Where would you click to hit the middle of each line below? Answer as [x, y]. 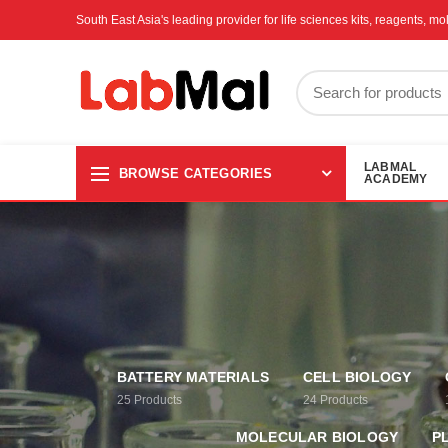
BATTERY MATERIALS [192, 377]
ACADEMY [396, 178]
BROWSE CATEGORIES [196, 173]
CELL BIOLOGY [357, 377]
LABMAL [390, 166]
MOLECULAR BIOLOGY [317, 437]
